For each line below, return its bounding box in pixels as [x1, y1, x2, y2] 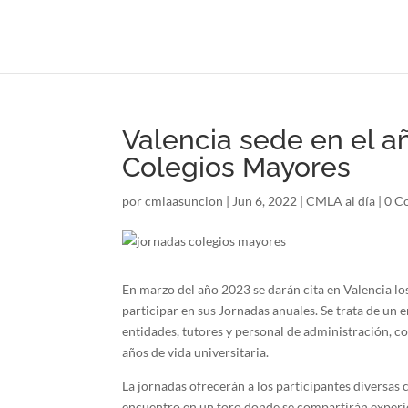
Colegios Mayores [122, 151, 352, 183]
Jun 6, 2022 [232, 193, 298, 209]
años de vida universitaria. [122, 344, 270, 360]
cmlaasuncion [145, 193, 224, 209]
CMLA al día [306, 193, 376, 209]
